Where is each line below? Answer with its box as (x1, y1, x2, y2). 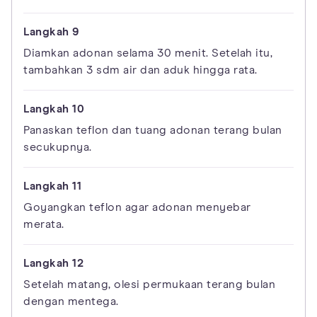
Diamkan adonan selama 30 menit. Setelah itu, (23, 47, 272, 59)
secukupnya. (23, 142, 92, 154)
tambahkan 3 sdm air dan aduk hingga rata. (23, 64, 258, 76)
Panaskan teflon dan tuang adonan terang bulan (23, 125, 282, 137)
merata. (23, 219, 64, 231)
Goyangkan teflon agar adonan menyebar (23, 202, 251, 214)
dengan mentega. (23, 296, 119, 308)
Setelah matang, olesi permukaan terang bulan (23, 279, 275, 291)
